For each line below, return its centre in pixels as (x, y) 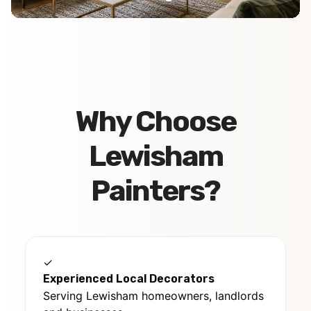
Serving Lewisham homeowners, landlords (153, 296)
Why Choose (155, 122)
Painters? (155, 191)
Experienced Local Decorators (129, 279)
